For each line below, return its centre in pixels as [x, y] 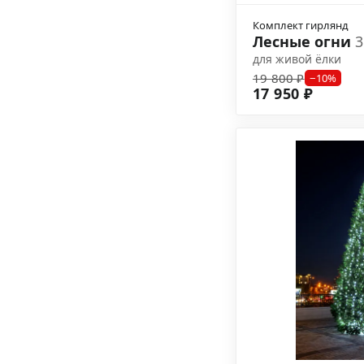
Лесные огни [304, 41]
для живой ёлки [297, 59]
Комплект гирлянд [301, 25]
